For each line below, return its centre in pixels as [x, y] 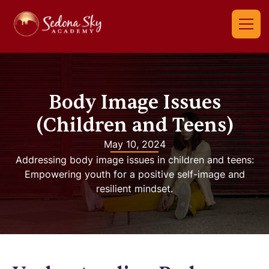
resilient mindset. [134, 189]
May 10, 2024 [134, 144]
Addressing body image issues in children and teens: [134, 160]
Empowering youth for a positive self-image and [134, 174]
